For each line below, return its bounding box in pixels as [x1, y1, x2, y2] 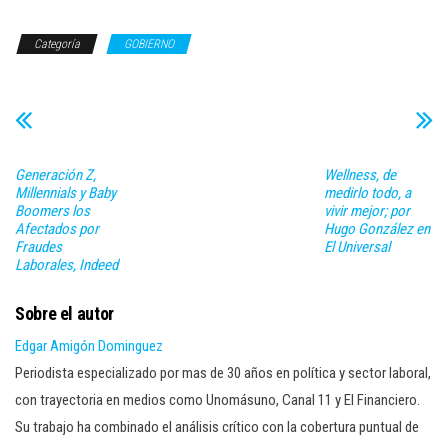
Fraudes [15, 237, 62, 256]
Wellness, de [323, 165, 396, 184]
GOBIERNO [124, 37, 174, 51]
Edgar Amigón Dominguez [15, 336, 163, 355]
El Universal [323, 237, 390, 256]
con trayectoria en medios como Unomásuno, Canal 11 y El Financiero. [15, 390, 420, 409]
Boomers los [15, 201, 90, 220]
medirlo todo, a [323, 183, 411, 202]
